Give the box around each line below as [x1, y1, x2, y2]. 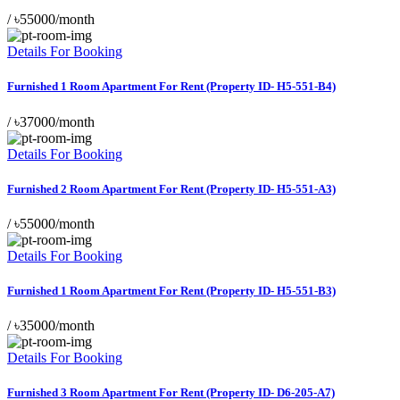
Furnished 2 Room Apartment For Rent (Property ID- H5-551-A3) [7, 181, 336, 196]
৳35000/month [14, 318, 95, 334]
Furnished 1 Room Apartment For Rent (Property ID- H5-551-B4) [7, 79, 336, 94]
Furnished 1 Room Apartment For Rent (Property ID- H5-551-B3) [7, 284, 336, 298]
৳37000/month [14, 113, 95, 129]
